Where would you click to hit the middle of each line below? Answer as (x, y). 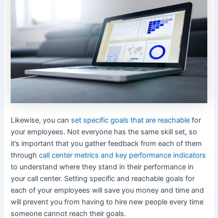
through (25, 155)
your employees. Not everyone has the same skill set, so (104, 132)
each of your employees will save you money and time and (108, 190)
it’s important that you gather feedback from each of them (107, 143)
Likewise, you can (41, 120)
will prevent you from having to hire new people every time (107, 202)
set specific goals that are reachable (131, 120)
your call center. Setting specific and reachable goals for (103, 178)
